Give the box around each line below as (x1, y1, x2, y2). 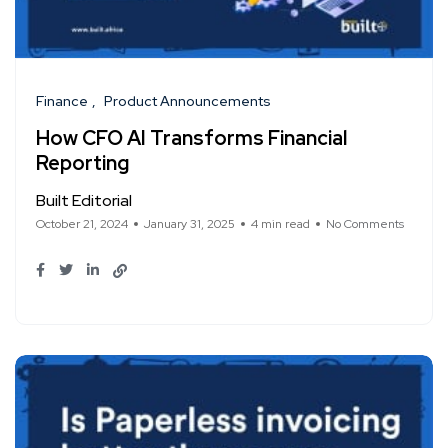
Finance (36, 92, 88, 111)
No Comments (326, 216, 404, 233)
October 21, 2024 (36, 216, 128, 233)
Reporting (36, 150, 129, 177)
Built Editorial (36, 190, 132, 212)
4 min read (251, 216, 310, 233)
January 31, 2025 (144, 216, 235, 233)
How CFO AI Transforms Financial (36, 125, 347, 152)
